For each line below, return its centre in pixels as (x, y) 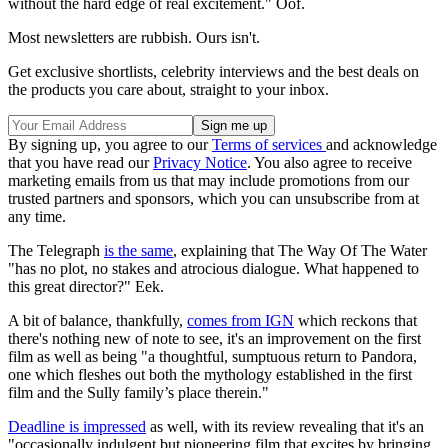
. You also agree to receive (329, 162)
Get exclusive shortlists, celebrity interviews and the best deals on (213, 71)
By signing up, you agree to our (110, 144)
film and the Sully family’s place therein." (138, 392)
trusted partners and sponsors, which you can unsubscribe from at (213, 198)
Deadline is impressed (77, 426)
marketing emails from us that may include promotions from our (208, 180)
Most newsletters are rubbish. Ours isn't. (134, 37)
